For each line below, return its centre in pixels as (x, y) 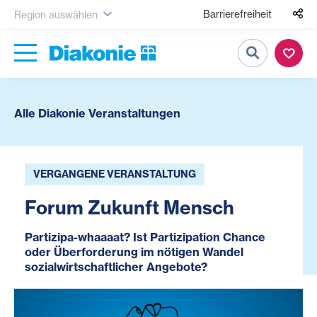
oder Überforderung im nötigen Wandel (134, 252)
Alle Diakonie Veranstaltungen (97, 113)
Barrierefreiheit (237, 14)
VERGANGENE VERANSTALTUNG (115, 174)
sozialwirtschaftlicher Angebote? (116, 267)
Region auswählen (56, 14)
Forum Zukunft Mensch (129, 208)
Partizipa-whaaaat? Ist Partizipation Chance (145, 237)
